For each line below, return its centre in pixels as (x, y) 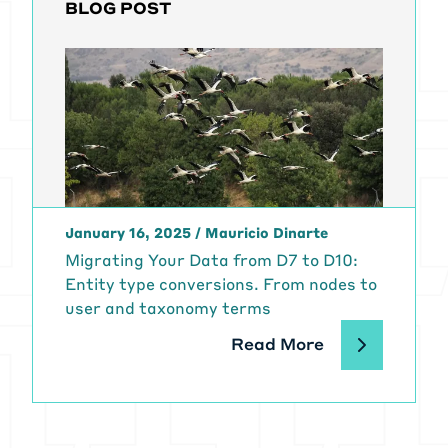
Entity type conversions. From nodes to (221, 284)
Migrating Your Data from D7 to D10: (211, 260)
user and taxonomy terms (168, 308)
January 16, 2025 (128, 232)
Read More (277, 344)
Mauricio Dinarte (266, 232)
